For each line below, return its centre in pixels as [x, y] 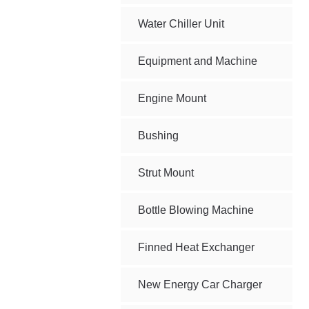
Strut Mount [166, 173]
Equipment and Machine [198, 61]
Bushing [159, 136]
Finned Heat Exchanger [197, 247]
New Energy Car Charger [200, 285]
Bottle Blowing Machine [196, 210]
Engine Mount [172, 98]
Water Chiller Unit [181, 24]
